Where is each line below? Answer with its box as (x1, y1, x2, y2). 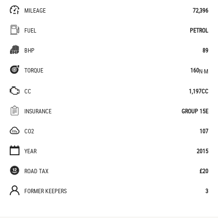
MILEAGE (24, 6, 46, 14)
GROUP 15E (182, 107, 208, 115)
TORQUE (24, 66, 43, 74)
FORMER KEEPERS (24, 186, 67, 195)
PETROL (190, 26, 208, 34)
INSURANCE (24, 107, 52, 115)
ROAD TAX (24, 166, 49, 175)
